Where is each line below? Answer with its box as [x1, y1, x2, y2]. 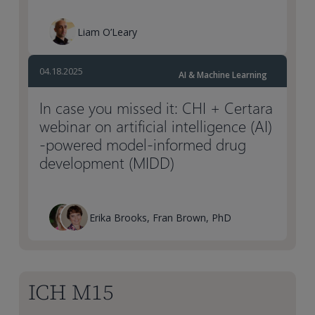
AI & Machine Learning [178, 69, 267, 82]
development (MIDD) [39, 152, 175, 174]
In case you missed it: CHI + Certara [39, 97, 274, 119]
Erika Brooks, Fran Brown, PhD [89, 210, 232, 224]
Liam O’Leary [77, 25, 138, 39]
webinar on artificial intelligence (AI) [39, 115, 273, 137]
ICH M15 [28, 278, 115, 307]
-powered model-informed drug [39, 134, 247, 155]
